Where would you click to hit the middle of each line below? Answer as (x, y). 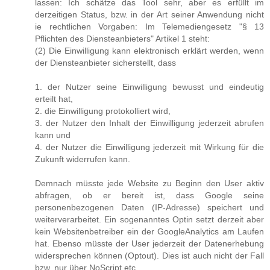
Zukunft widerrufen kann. (83, 159)
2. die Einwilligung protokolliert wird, (103, 111)
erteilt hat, (54, 99)
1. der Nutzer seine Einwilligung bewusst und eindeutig (149, 87)
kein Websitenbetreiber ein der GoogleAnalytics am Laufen (149, 232)
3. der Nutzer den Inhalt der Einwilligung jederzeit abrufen (149, 123)
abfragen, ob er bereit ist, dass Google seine (149, 196)
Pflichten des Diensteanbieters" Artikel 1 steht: (122, 39)
